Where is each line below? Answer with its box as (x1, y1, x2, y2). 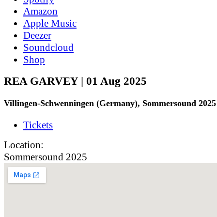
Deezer (23, 29, 51, 41)
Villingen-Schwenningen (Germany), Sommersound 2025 (4, 98, 216, 108)
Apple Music (23, 17, 77, 29)
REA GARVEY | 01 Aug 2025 (4, 75, 147, 87)
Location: (4, 139, 44, 151)
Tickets (23, 119, 53, 131)
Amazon (23, 5, 58, 17)
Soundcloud (23, 41, 74, 53)
